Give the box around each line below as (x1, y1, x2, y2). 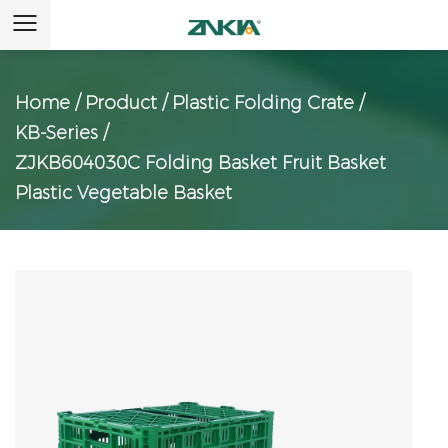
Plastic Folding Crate (172, 92, 354, 114)
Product (85, 92, 157, 114)
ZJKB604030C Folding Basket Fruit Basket (15, 152, 386, 174)
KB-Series (15, 122, 98, 144)
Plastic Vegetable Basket (15, 182, 232, 204)
